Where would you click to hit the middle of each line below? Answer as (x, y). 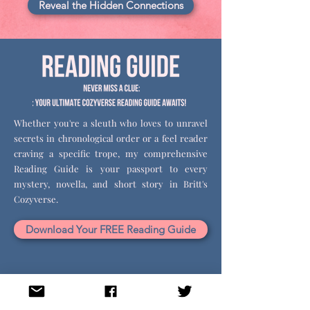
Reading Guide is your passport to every (111, 168)
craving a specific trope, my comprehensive (111, 153)
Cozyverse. (36, 199)
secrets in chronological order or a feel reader (111, 138)
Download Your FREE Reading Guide (111, 229)
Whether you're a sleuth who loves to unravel (111, 123)
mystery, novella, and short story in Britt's (111, 184)
